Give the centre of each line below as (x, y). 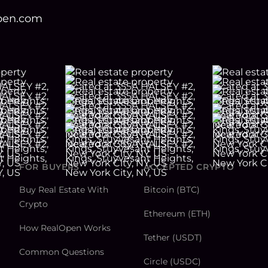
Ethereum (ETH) (177, 214)
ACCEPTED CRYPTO (189, 167)
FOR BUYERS (49, 167)
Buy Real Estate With (64, 190)
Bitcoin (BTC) (172, 190)
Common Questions (62, 252)
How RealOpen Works (65, 228)
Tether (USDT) (173, 238)
